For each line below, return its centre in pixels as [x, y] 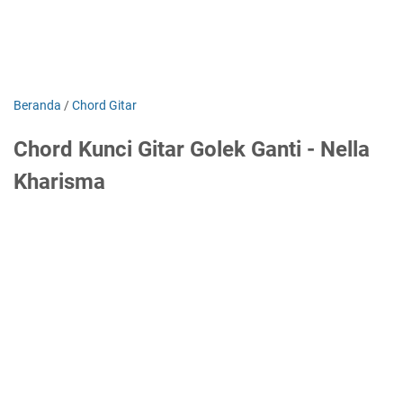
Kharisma [59, 182]
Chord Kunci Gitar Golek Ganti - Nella [192, 149]
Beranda [37, 105]
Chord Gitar [104, 105]
